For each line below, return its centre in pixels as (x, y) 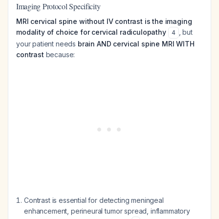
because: (59, 55)
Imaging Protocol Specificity (58, 6)
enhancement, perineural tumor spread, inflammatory (107, 211)
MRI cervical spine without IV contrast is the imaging (104, 21)
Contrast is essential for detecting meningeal (94, 200)
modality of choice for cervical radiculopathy (91, 32)
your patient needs (47, 44)
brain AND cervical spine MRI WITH (136, 44)
